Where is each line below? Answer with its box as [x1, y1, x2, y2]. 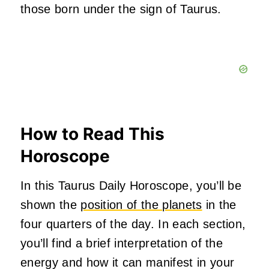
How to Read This [20, 123, 165, 144]
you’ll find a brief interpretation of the [20, 236, 223, 250]
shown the [20, 198, 81, 211]
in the [202, 198, 237, 211]
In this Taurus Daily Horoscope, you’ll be [20, 178, 242, 192]
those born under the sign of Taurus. [20, 2, 222, 16]
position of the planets [80, 198, 202, 211]
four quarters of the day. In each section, [20, 217, 246, 231]
